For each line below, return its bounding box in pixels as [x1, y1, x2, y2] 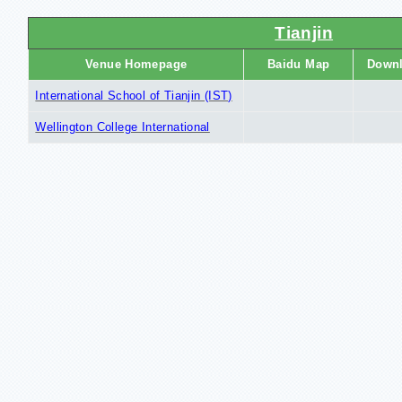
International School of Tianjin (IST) [35, 88, 232, 102]
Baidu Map [267, 57, 330, 71]
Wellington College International [35, 119, 210, 134]
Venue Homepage [84, 57, 188, 71]
